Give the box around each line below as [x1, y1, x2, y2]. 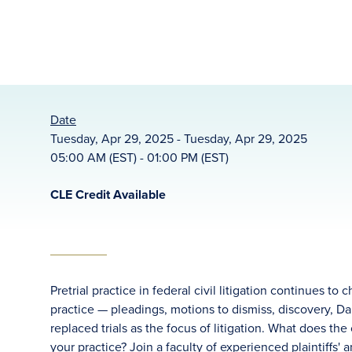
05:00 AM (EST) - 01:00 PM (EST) [50, 148, 229, 166]
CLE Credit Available [50, 185, 166, 203]
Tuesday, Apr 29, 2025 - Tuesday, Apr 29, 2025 [50, 130, 307, 147]
